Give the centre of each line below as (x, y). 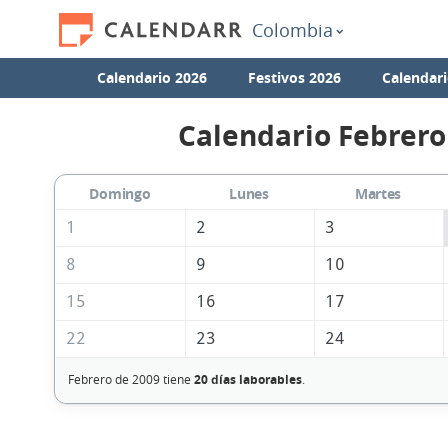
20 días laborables (247, 380)
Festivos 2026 (295, 77)
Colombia (292, 30)
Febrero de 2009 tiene (130, 379)
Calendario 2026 (152, 77)
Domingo (120, 194)
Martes (378, 194)
